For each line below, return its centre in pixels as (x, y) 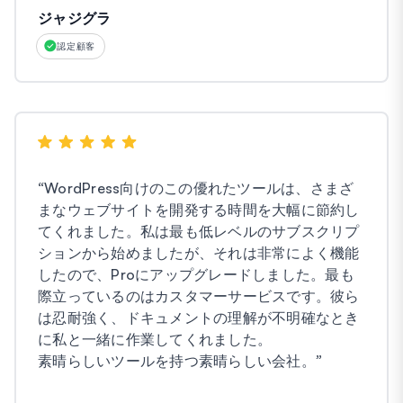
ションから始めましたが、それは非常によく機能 (199, 252)
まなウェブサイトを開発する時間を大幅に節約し (199, 209)
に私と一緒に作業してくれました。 (155, 339)
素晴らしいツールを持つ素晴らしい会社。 (177, 360)
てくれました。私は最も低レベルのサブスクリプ (199, 231)
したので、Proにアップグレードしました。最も (196, 274)
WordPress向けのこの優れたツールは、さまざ (199, 188)
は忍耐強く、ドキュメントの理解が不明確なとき (199, 317)
